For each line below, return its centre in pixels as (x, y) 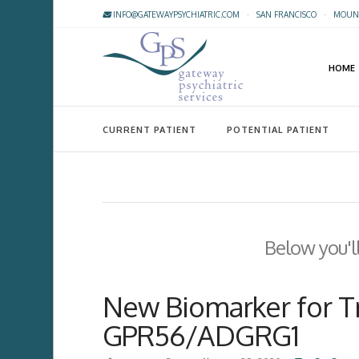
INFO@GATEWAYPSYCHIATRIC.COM (175, 14)
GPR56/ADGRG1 (201, 335)
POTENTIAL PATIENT (278, 129)
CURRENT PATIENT (149, 129)
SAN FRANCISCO (286, 14)
